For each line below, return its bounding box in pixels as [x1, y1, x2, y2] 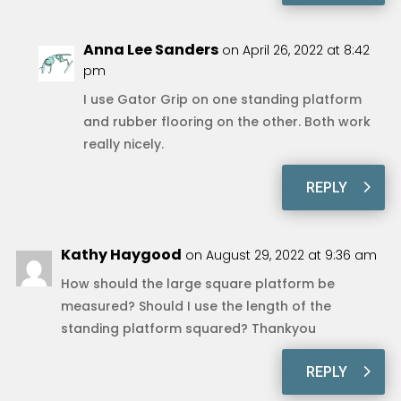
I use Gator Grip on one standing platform [82, 90, 362, 108]
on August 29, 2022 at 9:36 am [184, 245, 377, 264]
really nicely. [82, 134, 164, 153]
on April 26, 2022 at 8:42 [221, 40, 370, 59]
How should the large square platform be [60, 274, 335, 293]
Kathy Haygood [60, 243, 182, 265]
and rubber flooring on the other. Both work [82, 112, 371, 131]
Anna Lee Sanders [82, 38, 218, 60]
